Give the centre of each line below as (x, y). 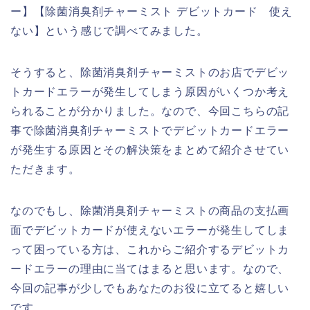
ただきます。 (45, 170)
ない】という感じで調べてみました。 (109, 31)
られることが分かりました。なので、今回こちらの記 (150, 111)
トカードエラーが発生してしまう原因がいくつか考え (150, 92)
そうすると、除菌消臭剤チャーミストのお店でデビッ (150, 73)
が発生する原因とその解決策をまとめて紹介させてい (150, 150)
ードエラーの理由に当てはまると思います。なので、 (150, 269)
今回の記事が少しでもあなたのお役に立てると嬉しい (150, 289)
